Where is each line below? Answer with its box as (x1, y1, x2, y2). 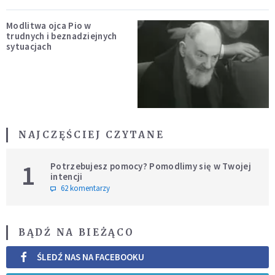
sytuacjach (6, 41, 52, 53)
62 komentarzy (61, 182, 110, 193)
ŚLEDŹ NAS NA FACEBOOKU (37, 251, 144, 263)
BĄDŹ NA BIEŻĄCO (18, 226, 134, 238)
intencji (50, 170, 83, 182)
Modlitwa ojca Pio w (6, 20, 91, 32)
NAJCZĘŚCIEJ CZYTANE (18, 128, 165, 141)
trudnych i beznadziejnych (6, 30, 117, 42)
